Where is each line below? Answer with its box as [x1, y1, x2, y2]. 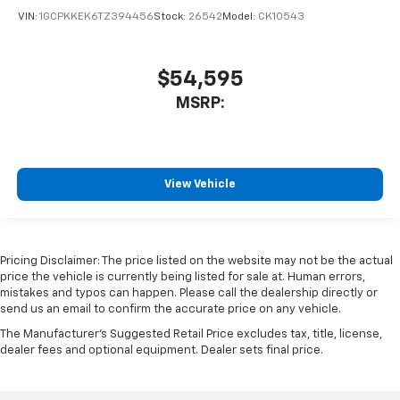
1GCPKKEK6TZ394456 [39, 12, 154, 23]
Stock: [154, 12, 188, 23]
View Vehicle [164, 179, 236, 191]
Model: [222, 12, 258, 23]
